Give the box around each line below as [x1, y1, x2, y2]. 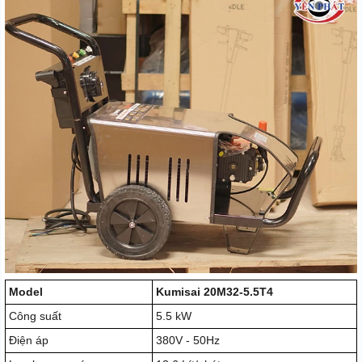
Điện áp [9, 333, 48, 347]
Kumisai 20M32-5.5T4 [156, 284, 273, 298]
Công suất [9, 309, 61, 322]
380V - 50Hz [156, 333, 220, 347]
